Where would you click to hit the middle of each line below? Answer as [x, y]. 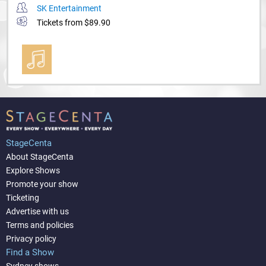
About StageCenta [40, 157]
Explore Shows [33, 171]
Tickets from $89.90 [74, 22]
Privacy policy [31, 239]
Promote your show [42, 184]
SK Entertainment [69, 8]
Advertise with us [37, 212]
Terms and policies [40, 225]
